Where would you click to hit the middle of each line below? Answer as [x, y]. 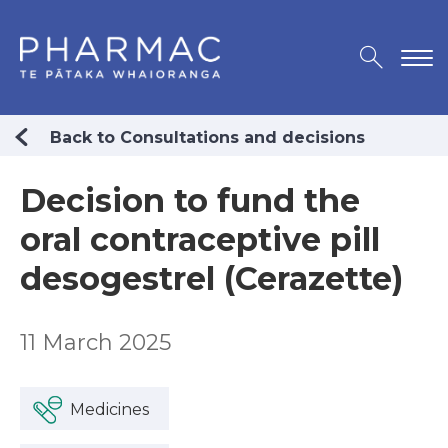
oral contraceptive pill [200, 240]
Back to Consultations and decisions [207, 138]
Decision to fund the [190, 201]
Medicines [109, 410]
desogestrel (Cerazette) [211, 279]
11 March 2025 [95, 343]
